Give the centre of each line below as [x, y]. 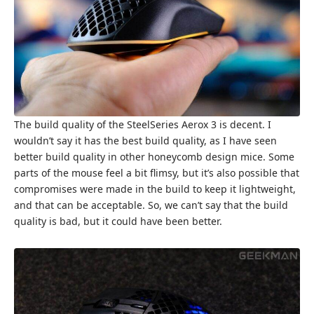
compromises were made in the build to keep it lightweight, [155, 189]
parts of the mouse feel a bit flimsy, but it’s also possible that [157, 172]
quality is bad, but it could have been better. [118, 221]
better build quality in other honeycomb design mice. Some [154, 156]
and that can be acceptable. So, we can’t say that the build [151, 205]
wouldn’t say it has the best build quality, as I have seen [145, 140]
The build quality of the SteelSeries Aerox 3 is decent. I [143, 124]
